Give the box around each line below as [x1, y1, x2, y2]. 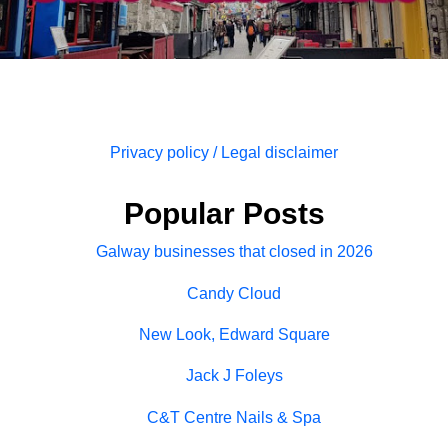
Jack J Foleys [185, 367, 283, 385]
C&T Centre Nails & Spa [147, 408, 321, 426]
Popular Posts [123, 197, 325, 231]
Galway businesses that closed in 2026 [95, 243, 373, 261]
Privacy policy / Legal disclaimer [110, 144, 338, 162]
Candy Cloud [187, 284, 281, 302]
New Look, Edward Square [138, 326, 330, 344]
